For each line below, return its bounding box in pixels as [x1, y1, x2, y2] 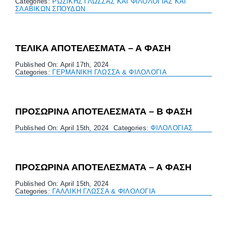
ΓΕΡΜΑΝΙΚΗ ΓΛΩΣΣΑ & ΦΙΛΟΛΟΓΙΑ [52, 68, 167, 76]
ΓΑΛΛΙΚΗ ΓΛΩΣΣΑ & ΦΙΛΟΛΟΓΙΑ [52, 187, 156, 195]
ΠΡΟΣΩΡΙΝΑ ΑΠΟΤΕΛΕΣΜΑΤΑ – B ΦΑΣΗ [15, 106, 192, 117]
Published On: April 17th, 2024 [15, 60, 109, 68]
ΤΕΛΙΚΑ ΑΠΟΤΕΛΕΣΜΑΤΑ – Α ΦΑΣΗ [15, 43, 171, 53]
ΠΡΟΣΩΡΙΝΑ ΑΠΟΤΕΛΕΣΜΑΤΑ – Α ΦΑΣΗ [15, 162, 192, 172]
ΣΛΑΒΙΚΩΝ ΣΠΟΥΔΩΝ [15, 5, 86, 13]
